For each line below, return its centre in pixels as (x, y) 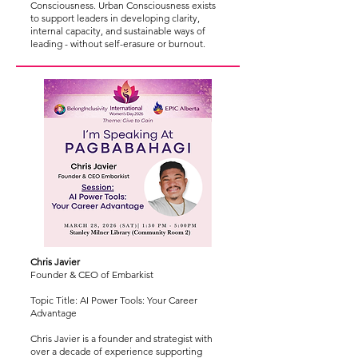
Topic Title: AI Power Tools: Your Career (114, 300)
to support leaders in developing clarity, (115, 18)
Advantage (54, 313)
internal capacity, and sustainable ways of (118, 31)
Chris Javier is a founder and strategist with (121, 338)
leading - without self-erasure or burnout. (118, 44)
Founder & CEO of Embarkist (92, 274)
